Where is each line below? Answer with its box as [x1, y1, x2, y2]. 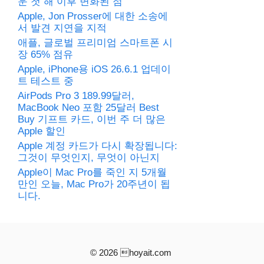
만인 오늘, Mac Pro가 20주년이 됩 [18, 179, 170, 190]
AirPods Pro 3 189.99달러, [18, 90, 134, 102]
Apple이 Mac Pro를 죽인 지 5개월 [18, 167, 167, 179]
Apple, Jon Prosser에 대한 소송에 [18, 11, 168, 22]
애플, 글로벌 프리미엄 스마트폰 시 [18, 37, 173, 49]
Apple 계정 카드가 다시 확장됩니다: [18, 140, 177, 152]
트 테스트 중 [18, 75, 74, 87]
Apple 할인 [18, 126, 65, 137]
